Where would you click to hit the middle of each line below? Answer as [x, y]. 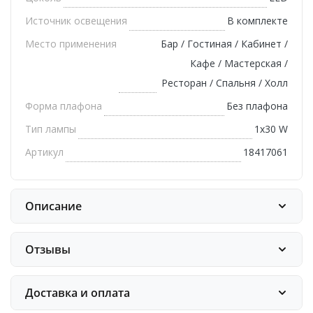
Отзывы [48, 250]
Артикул [44, 152]
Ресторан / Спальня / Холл [225, 83]
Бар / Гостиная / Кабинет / [224, 44]
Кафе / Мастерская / [239, 64]
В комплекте [257, 21]
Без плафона [257, 106]
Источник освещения [76, 21]
